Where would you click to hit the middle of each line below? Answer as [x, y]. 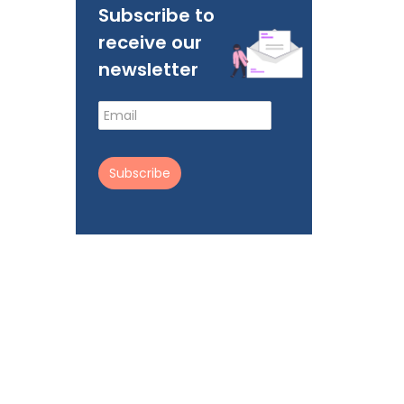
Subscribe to [156, 15]
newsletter [148, 69]
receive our [150, 42]
